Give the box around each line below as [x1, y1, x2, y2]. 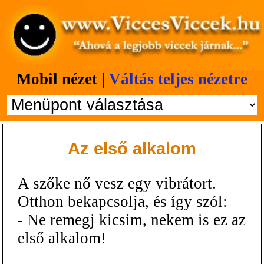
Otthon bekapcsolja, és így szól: [18, 192, 227, 210]
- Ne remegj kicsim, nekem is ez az [18, 210, 246, 229]
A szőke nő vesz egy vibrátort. [18, 174, 216, 192]
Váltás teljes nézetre [109, 70, 247, 88]
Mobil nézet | [16, 70, 109, 88]
